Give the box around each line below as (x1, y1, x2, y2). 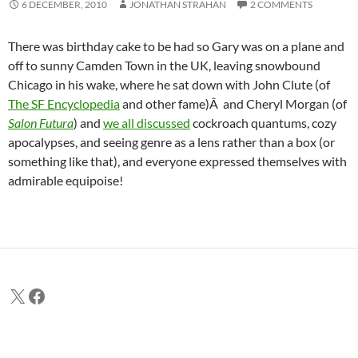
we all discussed (103, 115, 190, 131)
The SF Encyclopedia (8, 96, 120, 112)
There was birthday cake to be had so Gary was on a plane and (8, 38, 344, 54)
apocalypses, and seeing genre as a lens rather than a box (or (8, 134, 335, 150)
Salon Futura (8, 115, 74, 131)
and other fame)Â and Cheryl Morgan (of (120, 96, 347, 112)
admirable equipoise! (8, 173, 123, 189)
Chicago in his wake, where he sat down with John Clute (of (8, 77, 330, 93)
